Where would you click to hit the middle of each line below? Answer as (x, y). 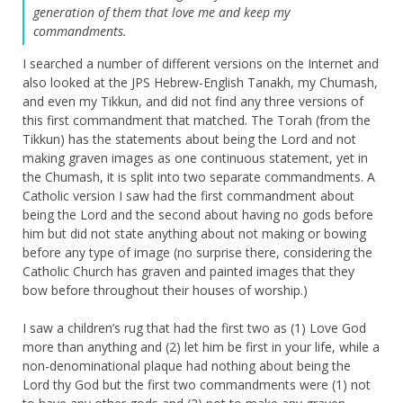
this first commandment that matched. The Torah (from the (197, 120)
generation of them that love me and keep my (161, 12)
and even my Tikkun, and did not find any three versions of (193, 101)
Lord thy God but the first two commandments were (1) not (197, 384)
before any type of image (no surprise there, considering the (197, 252)
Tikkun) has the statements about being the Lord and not (189, 139)
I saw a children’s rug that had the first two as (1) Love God (194, 327)
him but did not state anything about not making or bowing (194, 233)
